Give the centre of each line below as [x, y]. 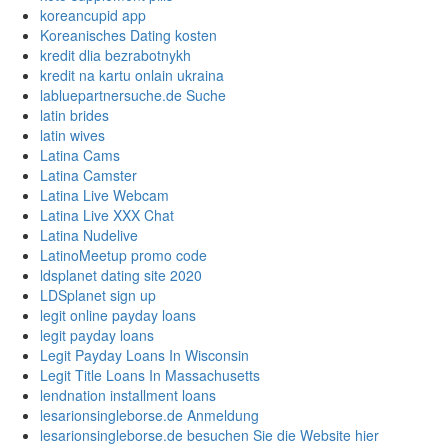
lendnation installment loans [128, 395]
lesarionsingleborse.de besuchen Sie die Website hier [209, 435]
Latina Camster [88, 175]
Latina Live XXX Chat [107, 215]
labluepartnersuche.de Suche [133, 95]
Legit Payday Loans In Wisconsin [144, 355]
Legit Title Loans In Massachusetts [150, 375]
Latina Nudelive [89, 235]
